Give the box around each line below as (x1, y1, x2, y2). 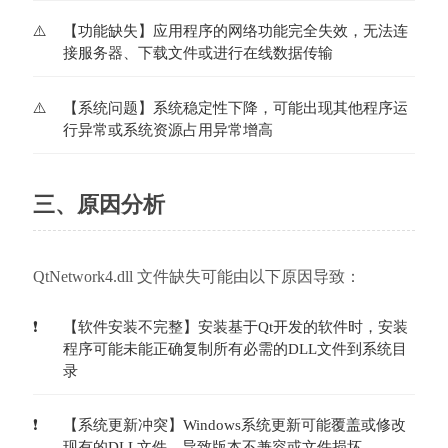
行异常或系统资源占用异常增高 (62, 121, 273, 138)
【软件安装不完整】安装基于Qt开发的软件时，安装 (62, 318, 408, 335)
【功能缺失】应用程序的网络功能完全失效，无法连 (62, 23, 408, 39)
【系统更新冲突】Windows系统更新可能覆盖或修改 (62, 417, 406, 433)
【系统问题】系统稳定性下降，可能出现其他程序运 (62, 99, 408, 116)
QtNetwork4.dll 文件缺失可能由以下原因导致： (32, 267, 361, 285)
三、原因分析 (32, 191, 165, 217)
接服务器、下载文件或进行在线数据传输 (62, 45, 333, 61)
